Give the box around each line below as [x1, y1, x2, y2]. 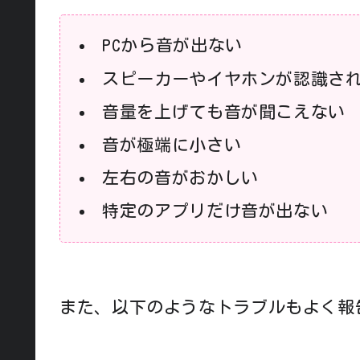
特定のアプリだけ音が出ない [102, 202, 329, 220]
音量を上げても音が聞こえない [102, 103, 346, 121]
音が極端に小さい [102, 136, 242, 153]
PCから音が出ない [102, 37, 243, 55]
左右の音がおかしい [102, 170, 259, 187]
